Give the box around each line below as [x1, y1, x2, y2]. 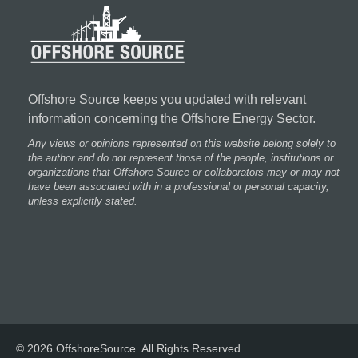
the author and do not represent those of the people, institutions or [28, 152, 333, 164]
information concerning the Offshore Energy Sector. [28, 112, 316, 125]
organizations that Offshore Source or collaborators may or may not [28, 166, 340, 178]
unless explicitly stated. [28, 195, 137, 207]
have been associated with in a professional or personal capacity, [28, 181, 329, 193]
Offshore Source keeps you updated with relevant [28, 93, 306, 106]
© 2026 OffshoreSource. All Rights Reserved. [16, 342, 244, 356]
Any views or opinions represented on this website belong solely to [28, 137, 336, 149]
